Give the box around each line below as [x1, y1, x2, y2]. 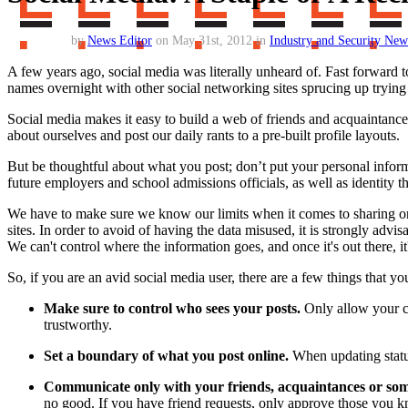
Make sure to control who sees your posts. [44, 301, 301, 317]
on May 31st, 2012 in [152, 32, 270, 47]
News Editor [87, 32, 152, 47]
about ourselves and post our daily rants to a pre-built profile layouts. [7, 127, 400, 144]
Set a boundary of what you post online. [44, 348, 292, 364]
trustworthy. [44, 317, 112, 333]
